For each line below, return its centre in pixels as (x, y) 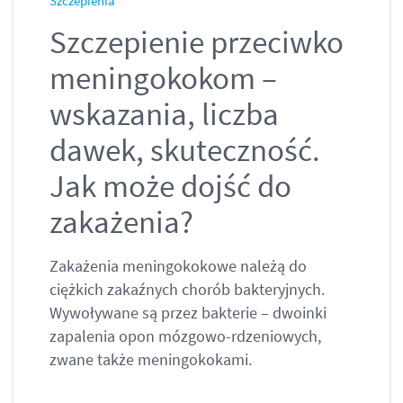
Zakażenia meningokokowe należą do (178, 266)
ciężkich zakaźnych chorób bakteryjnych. (187, 290)
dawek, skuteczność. (185, 151)
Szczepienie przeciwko (197, 43)
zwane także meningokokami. (151, 360)
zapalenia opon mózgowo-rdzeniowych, (185, 336)
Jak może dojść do (170, 187)
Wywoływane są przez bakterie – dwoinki (188, 313)
